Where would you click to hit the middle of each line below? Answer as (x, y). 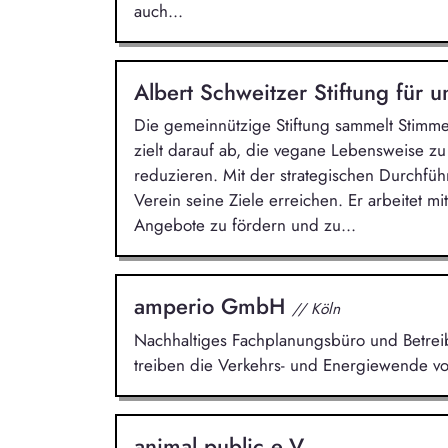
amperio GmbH (212, 306)
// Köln (315, 309)
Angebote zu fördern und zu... (244, 225)
